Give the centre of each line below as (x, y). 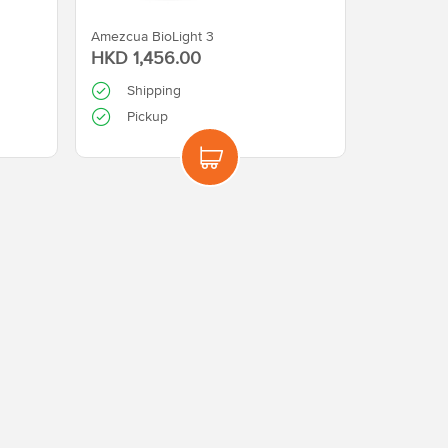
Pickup (147, 116)
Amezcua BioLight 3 (152, 36)
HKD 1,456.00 (145, 57)
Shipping (153, 90)
